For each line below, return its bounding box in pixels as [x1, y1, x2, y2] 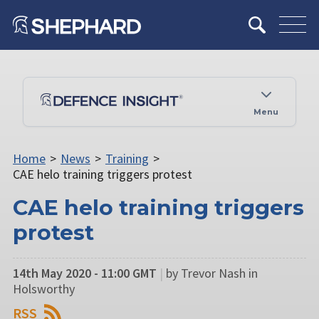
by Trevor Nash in [166, 264, 258, 281]
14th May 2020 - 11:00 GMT [13, 264, 157, 281]
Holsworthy [13, 280, 75, 297]
